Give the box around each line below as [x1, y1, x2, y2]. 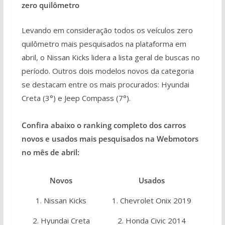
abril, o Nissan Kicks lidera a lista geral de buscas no [21, 52, 200, 62]
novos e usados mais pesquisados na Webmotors [21, 133, 198, 144]
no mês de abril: [21, 147, 79, 157]
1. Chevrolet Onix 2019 [112, 195, 192, 205]
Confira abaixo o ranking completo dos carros [21, 120, 186, 130]
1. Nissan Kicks [36, 195, 87, 205]
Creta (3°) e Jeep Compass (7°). [21, 92, 131, 103]
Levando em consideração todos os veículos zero [21, 25, 193, 35]
